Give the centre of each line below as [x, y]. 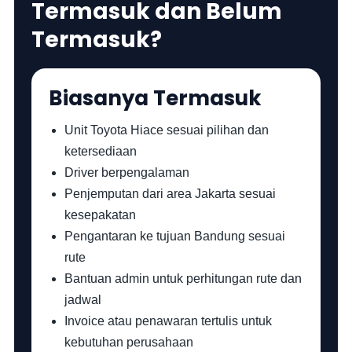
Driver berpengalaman [127, 172]
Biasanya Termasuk [156, 98]
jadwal [83, 300]
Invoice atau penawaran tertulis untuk [169, 321]
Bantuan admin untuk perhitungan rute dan [183, 279]
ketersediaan [101, 151]
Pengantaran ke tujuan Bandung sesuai [175, 236]
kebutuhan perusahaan [129, 342]
